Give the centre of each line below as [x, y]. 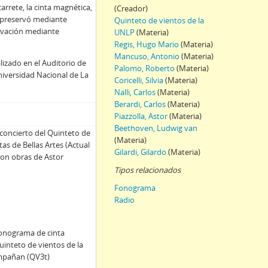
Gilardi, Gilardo [140, 152]
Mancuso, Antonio [147, 56]
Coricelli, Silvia [139, 80]
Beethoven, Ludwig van [156, 128]
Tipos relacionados [147, 170]
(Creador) [131, 8]
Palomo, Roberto [144, 68]
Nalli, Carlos [135, 92]
